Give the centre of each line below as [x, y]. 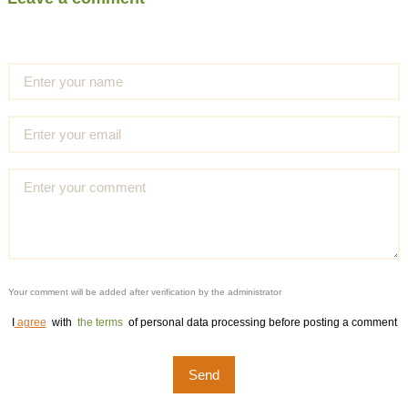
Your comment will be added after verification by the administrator [145, 292]
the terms [100, 323]
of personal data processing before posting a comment [262, 323]
